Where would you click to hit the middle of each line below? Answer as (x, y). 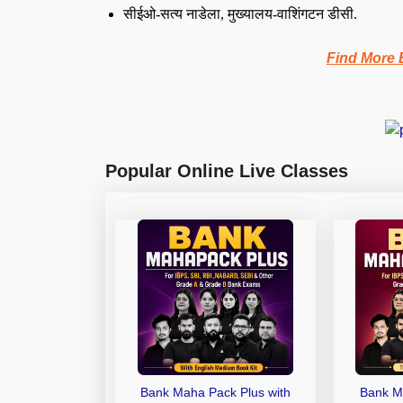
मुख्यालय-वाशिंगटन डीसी (289, 14)
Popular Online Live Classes (227, 170)
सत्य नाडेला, (192, 14)
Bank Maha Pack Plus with (215, 392)
